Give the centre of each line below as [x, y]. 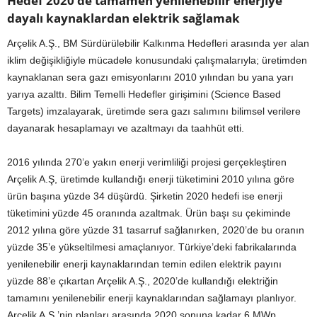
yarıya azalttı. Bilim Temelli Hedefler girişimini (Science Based [144, 94]
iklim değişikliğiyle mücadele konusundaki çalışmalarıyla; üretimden [157, 60]
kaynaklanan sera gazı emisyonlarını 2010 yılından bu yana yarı [150, 77]
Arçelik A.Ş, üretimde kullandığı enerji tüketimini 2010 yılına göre [151, 179]
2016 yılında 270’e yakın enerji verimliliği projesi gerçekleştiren [147, 162]
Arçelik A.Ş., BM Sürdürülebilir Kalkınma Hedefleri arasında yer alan [158, 44]
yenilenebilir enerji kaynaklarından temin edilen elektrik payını [144, 264]
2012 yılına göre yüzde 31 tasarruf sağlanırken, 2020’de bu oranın [156, 230]
